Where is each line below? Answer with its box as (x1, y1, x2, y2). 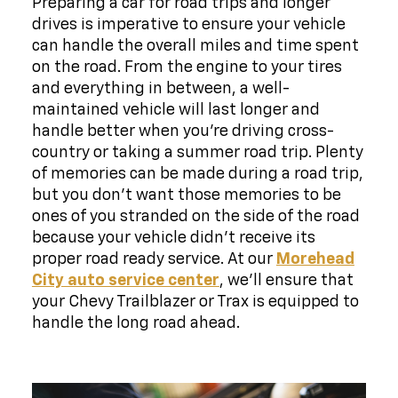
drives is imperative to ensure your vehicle (31, 16, 346, 33)
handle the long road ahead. (31, 314, 240, 331)
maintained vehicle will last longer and (31, 101, 320, 118)
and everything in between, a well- (31, 80, 290, 97)
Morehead (275, 251, 354, 267)
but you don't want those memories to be (31, 187, 341, 203)
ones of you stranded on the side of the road (31, 208, 360, 225)
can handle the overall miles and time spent (31, 37, 359, 54)
